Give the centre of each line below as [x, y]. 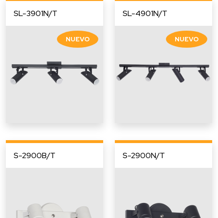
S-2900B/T [35, 155]
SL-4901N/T [145, 13]
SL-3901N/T [36, 13]
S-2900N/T [144, 155]
